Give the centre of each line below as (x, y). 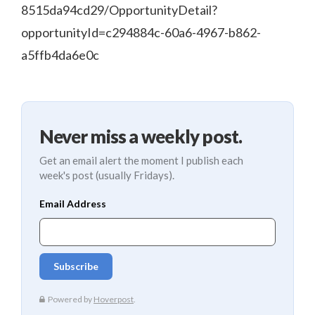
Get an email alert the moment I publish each (141, 160)
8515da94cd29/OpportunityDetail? (119, 10)
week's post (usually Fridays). (107, 175)
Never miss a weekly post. (141, 136)
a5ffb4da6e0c (60, 55)
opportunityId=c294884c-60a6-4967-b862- (141, 32)
